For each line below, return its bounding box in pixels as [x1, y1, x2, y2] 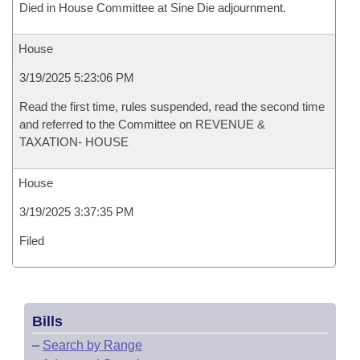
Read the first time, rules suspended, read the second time [19, 100, 325, 113]
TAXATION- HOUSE [19, 135, 129, 149]
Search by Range [43, 338, 142, 352]
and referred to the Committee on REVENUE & [19, 117, 265, 131]
